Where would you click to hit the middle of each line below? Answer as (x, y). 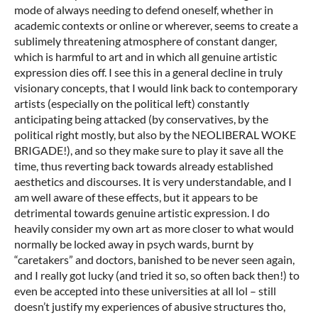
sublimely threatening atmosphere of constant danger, (146, 40)
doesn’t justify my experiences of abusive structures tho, (150, 306)
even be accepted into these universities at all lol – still (145, 290)
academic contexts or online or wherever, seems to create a (156, 25)
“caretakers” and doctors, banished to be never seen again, (154, 259)
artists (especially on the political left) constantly (132, 103)
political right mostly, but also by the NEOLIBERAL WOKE (155, 134)
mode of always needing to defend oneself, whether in (144, 9)
